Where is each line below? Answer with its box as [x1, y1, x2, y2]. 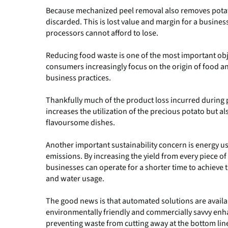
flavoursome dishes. [46, 117, 115, 129]
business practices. [46, 72, 111, 84]
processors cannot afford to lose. [46, 27, 158, 39]
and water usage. [46, 173, 104, 185]
